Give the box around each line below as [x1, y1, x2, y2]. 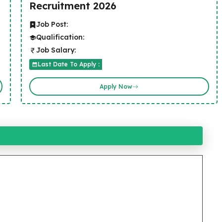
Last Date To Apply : [37, 60, 100, 68]
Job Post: [36, 20, 68, 29]
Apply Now [100, 82, 133, 90]
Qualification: [36, 33, 84, 42]
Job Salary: [36, 46, 76, 55]
